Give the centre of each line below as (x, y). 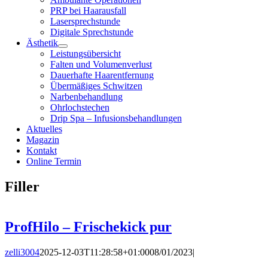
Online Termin (54, 162)
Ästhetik (42, 43)
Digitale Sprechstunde (92, 32)
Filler (22, 187)
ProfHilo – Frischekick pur (88, 227)
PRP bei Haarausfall (88, 11)
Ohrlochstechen (80, 108)
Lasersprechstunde (85, 22)
